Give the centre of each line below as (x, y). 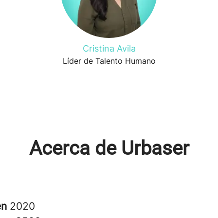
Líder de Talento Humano (109, 61)
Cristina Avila (109, 48)
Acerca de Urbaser (109, 148)
